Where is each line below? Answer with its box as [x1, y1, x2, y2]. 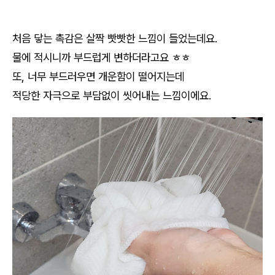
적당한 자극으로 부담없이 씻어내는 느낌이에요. [12, 88, 214, 102]
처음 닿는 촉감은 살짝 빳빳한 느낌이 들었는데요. [12, 31, 220, 45]
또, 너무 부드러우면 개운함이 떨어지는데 [12, 69, 184, 83]
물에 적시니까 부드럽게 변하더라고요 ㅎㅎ [12, 50, 190, 64]
